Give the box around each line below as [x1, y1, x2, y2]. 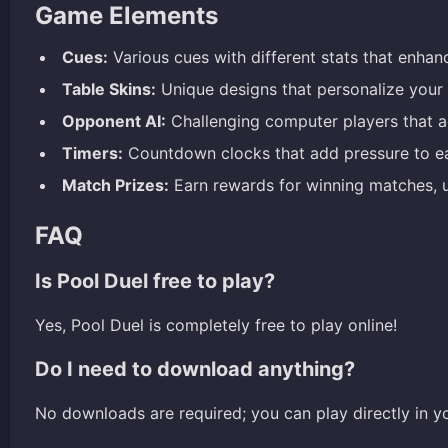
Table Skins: [62, 78, 156, 99]
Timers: [62, 142, 123, 163]
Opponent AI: [62, 110, 166, 131]
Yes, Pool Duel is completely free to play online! [35, 314, 397, 335]
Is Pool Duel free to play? [35, 268, 275, 293]
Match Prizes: [62, 174, 169, 195]
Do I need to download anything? [35, 356, 355, 381]
